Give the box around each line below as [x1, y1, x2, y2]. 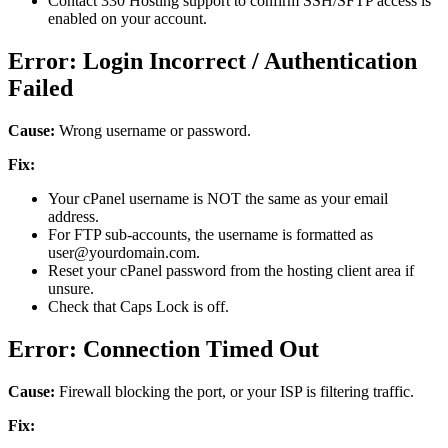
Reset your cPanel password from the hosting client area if [48, 262, 414, 280]
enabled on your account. [48, 10, 207, 28]
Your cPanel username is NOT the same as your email [48, 190, 388, 208]
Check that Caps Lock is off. [48, 298, 229, 316]
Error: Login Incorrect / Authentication [8, 48, 417, 75]
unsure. [48, 280, 94, 298]
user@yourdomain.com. [48, 244, 200, 262]
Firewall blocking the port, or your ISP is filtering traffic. [55, 382, 414, 400]
